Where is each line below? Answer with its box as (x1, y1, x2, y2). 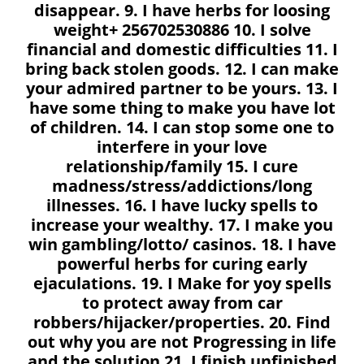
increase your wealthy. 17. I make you (31, 214, 333, 236)
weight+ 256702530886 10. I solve (53, 19, 311, 41)
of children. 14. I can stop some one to (30, 116, 334, 138)
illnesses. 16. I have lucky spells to (46, 194, 318, 216)
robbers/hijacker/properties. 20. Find (33, 311, 331, 333)
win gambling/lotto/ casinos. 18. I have (28, 233, 336, 255)
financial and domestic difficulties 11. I (26, 38, 338, 60)
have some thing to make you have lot (28, 97, 336, 119)
